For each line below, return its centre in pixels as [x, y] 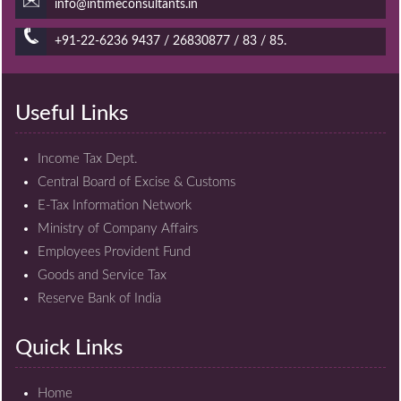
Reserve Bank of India [99, 299]
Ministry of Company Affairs [118, 229]
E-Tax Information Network [115, 205]
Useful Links [72, 114]
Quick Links [69, 348]
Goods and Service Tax [102, 275]
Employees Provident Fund [114, 252]
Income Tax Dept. [88, 159]
